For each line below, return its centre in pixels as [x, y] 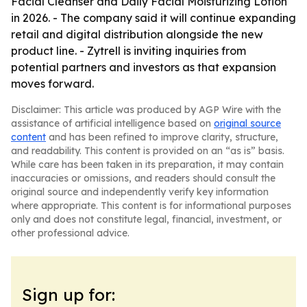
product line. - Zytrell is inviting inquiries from [128, 51]
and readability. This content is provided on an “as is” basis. [148, 151]
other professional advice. [70, 233]
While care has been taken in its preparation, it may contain [147, 164]
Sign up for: [69, 295]
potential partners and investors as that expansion [144, 67]
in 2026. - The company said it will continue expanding [153, 18]
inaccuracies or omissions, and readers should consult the [143, 178]
